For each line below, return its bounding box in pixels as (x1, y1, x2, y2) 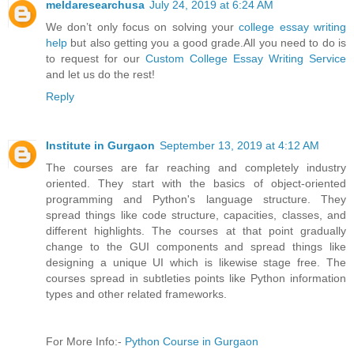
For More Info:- (46, 335, 125, 348)
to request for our (46, 52, 145, 66)
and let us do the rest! (46, 68, 155, 81)
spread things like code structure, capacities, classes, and (46, 209, 346, 222)
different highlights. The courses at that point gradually (46, 224, 346, 238)
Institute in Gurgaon (46, 139, 155, 153)
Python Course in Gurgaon (125, 335, 258, 348)
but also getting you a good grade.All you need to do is (67, 36, 346, 50)
